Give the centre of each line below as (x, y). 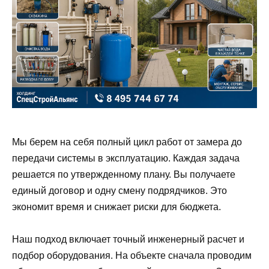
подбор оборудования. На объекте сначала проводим (132, 256)
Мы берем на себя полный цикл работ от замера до (127, 142)
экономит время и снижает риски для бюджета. (116, 207)
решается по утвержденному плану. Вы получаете (124, 174)
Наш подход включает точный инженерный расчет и (128, 240)
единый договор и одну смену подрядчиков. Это (119, 190)
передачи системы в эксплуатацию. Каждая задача (126, 158)
